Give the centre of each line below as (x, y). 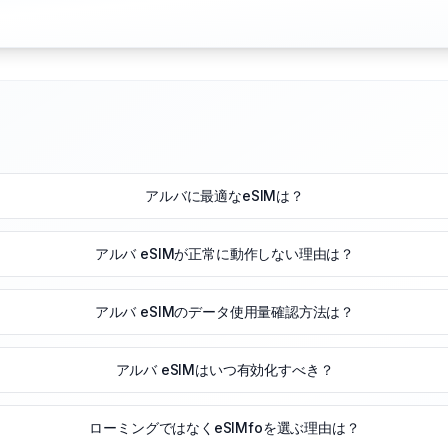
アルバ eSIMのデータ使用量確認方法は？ (224, 312)
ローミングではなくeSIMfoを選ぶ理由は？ (224, 428)
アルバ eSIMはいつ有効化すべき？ (224, 370)
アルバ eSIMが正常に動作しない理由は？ (224, 254)
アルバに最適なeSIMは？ (224, 196)
